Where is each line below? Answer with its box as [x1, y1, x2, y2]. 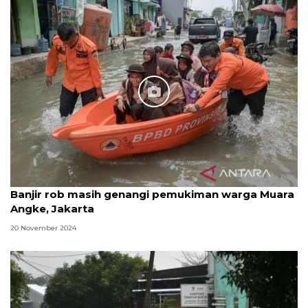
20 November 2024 [10, 223, 76, 232]
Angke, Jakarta [10, 202, 94, 215]
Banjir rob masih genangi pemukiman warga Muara [10, 188, 294, 201]
